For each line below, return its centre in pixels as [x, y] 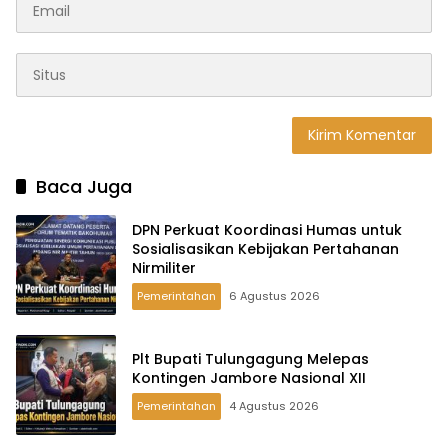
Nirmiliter [164, 267]
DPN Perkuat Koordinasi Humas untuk [267, 229]
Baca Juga [84, 187]
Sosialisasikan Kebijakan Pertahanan [265, 248]
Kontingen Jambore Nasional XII [249, 378]
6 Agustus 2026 [274, 295]
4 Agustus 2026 [274, 406]
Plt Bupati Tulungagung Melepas [250, 359]
